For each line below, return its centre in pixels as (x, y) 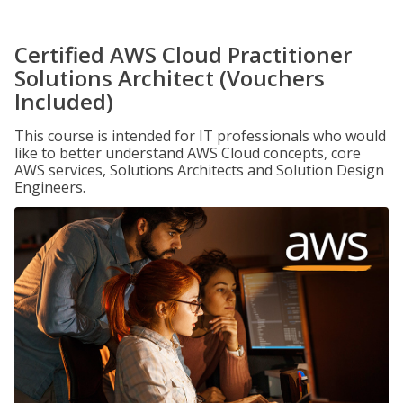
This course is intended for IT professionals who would (200, 136)
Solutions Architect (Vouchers (170, 78)
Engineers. (50, 187)
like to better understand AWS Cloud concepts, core (188, 153)
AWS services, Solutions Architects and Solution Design (199, 170)
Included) (64, 101)
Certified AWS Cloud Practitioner (183, 54)
